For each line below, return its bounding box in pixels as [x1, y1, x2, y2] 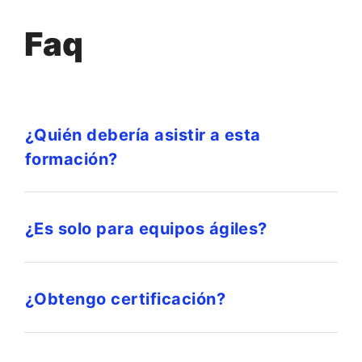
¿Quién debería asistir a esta [25, 124, 261, 145]
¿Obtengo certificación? [25, 289, 226, 309]
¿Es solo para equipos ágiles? [25, 219, 267, 239]
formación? [25, 149, 118, 169]
